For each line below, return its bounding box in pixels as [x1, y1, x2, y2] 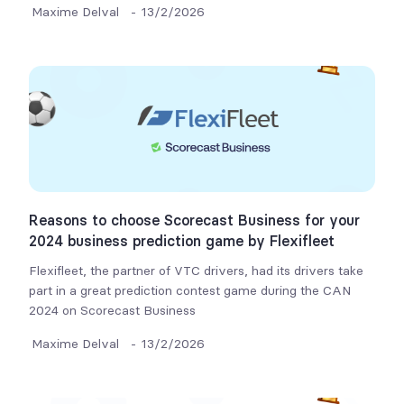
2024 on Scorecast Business [29, 302, 197, 318]
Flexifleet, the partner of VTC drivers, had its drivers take [29, 262, 364, 279]
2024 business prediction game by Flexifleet [29, 232, 335, 250]
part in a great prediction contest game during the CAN [29, 282, 352, 298]
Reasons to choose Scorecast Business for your [29, 211, 361, 229]
